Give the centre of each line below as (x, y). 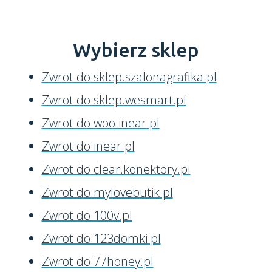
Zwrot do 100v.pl (87, 215)
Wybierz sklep (136, 50)
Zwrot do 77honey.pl (97, 261)
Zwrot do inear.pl (88, 146)
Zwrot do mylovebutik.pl (107, 192)
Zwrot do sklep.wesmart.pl (114, 100)
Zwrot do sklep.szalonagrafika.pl (129, 77)
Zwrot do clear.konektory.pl (116, 169)
